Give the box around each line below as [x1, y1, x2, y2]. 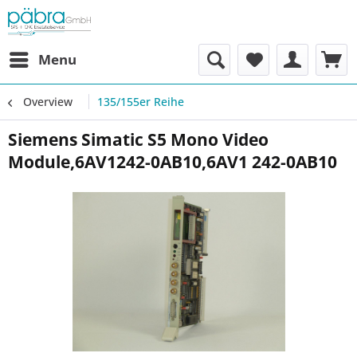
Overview [23, 94, 73, 109]
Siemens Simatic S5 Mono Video [8, 128, 269, 151]
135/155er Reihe [97, 94, 184, 109]
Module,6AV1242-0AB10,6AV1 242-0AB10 [8, 151, 337, 173]
